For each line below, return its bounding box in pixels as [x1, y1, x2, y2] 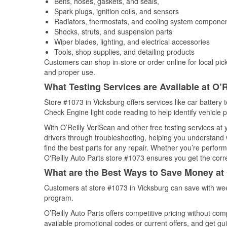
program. [44, 193, 73, 203]
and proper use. [44, 67, 95, 77]
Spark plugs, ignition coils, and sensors [54, 6, 179, 16]
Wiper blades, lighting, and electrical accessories [54, 36, 210, 47]
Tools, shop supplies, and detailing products [54, 47, 195, 57]
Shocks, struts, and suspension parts [54, 26, 172, 36]
